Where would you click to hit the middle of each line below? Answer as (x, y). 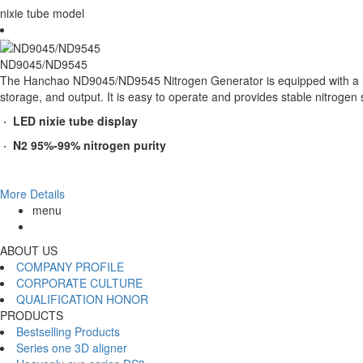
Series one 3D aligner (72, 347)
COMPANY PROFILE (70, 266)
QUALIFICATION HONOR (82, 299)
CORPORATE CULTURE (79, 282)
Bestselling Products (68, 331)
